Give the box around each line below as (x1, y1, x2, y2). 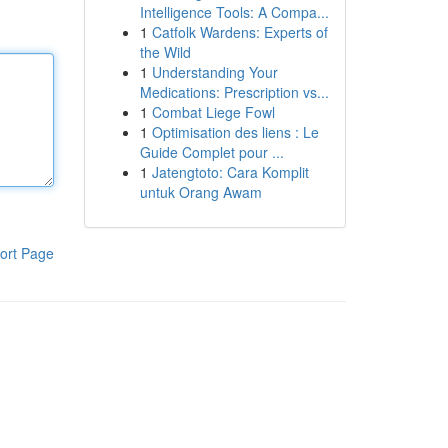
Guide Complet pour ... (139, 142, 284, 162)
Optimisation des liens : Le (151, 122, 319, 142)
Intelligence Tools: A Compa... (139, 2, 329, 22)
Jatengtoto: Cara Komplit (151, 162, 309, 182)
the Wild (139, 42, 191, 62)
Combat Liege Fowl (151, 102, 275, 122)
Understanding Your (151, 62, 278, 82)
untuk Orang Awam (139, 182, 262, 202)
